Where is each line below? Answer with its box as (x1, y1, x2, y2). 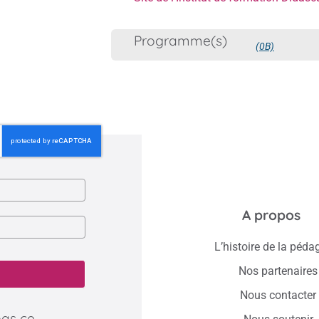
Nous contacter (240, 288, 317, 302)
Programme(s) (133, 32, 227, 50)
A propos (241, 206, 300, 224)
